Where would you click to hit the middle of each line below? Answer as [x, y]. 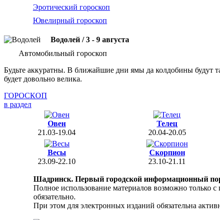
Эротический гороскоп [71, 7]
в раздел [18, 104]
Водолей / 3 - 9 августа [90, 40]
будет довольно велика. [43, 79]
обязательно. [55, 197]
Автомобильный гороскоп [63, 53]
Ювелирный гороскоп [70, 20]
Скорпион [167, 152]
